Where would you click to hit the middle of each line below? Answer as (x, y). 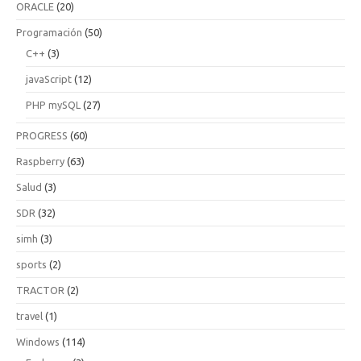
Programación (49, 32)
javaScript (49, 79)
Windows (38, 341)
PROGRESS (42, 135)
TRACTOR (40, 290)
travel (29, 315)
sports (31, 264)
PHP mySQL (53, 104)
